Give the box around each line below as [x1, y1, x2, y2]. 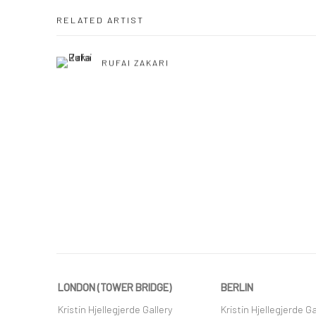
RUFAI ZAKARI [102, 57, 170, 68]
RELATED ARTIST [56, 13, 144, 25]
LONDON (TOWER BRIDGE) [58, 280, 171, 293]
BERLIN [221, 280, 253, 293]
